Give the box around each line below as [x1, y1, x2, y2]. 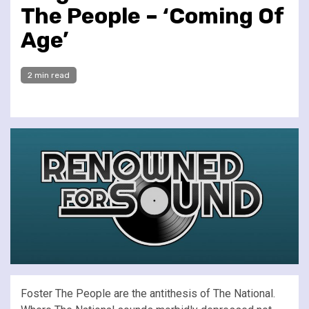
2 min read [28, 70, 70, 80]
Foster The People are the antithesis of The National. [21, 286, 275, 300]
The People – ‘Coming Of [21, 2, 283, 29]
